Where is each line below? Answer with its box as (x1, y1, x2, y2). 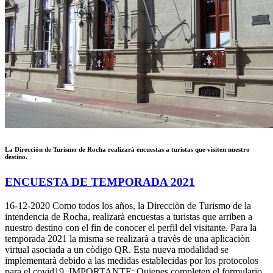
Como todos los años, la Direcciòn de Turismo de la (50, 200, 251, 211)
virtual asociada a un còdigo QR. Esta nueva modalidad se (5, 244, 229, 255)
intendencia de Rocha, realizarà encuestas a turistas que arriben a (5, 211, 252, 222)
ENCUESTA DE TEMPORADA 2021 (5, 175, 195, 189)
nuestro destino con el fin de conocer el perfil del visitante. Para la (5, 222, 257, 233)
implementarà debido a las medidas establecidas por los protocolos (5, 255, 258, 266)
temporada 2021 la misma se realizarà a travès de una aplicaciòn (5, 233, 250, 244)
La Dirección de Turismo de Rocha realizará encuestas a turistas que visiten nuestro (5, 146, 250, 154)
